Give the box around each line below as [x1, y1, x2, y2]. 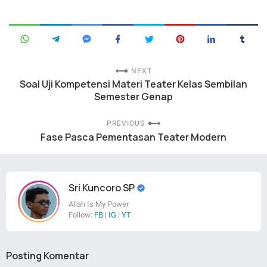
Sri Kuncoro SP [69, 181, 136, 195]
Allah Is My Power [69, 200, 129, 209]
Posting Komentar [6, 249, 89, 263]
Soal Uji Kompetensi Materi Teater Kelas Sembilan [20, 77, 247, 91]
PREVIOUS [106, 119, 145, 128]
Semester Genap [94, 90, 173, 104]
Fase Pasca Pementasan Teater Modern [41, 131, 226, 144]
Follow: [69, 210, 94, 220]
